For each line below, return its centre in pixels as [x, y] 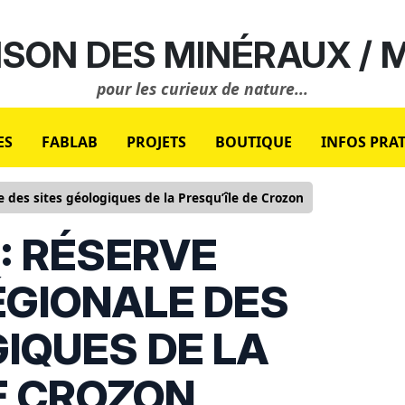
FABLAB [70, 142]
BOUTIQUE [254, 142]
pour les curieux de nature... [202, 89]
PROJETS [156, 142]
